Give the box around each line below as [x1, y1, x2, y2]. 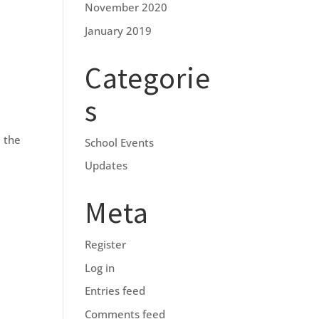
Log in [85, 260, 115, 275]
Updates [85, 158, 128, 173]
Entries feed [85, 283, 146, 298]
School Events [85, 135, 155, 150]
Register [85, 237, 127, 252]
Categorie [85, 58, 211, 96]
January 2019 [85, 23, 152, 38]
